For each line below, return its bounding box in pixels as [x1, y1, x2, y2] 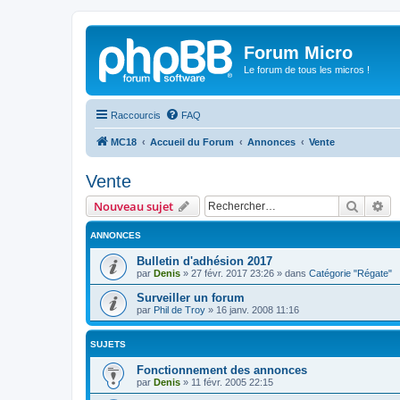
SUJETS [90, 338, 126, 349]
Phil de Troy [154, 304, 205, 315]
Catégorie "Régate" [309, 267, 392, 279]
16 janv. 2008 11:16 [216, 304, 299, 315]
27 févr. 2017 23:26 [191, 267, 274, 279]
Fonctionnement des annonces [137, 362, 307, 377]
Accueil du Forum [150, 136, 234, 147]
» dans [274, 267, 309, 279]
